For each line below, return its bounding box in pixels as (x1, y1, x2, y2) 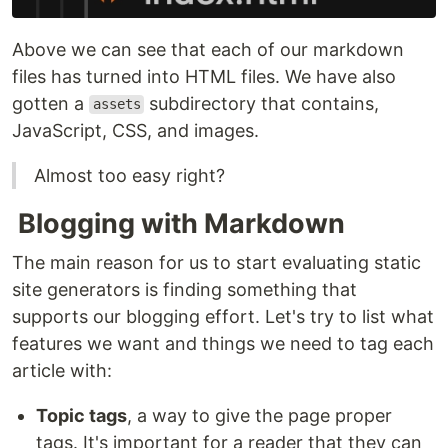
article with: (12, 359, 112, 381)
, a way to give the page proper (127, 404, 392, 426)
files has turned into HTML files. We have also (12, 65, 396, 87)
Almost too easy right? (34, 164, 225, 186)
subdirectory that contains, (144, 92, 380, 114)
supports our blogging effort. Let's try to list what (12, 305, 434, 327)
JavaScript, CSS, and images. (12, 119, 259, 141)
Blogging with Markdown (12, 206, 345, 240)
